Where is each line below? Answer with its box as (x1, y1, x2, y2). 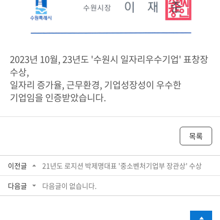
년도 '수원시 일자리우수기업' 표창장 (72, 52, 208, 66)
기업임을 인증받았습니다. (10, 90, 106, 104)
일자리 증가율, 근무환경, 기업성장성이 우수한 (10, 77, 181, 91)
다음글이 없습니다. (42, 180, 97, 191)
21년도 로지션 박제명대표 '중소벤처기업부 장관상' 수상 (42, 160, 202, 170)
